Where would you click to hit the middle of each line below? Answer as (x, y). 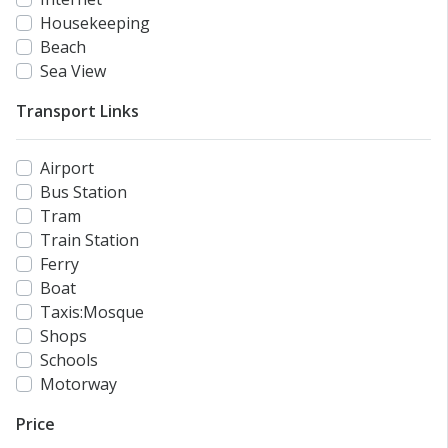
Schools (69, 360)
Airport (67, 168)
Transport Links (77, 111)
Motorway (78, 384)
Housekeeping (95, 23)
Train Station (89, 240)
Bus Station (83, 192)
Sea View (73, 71)
